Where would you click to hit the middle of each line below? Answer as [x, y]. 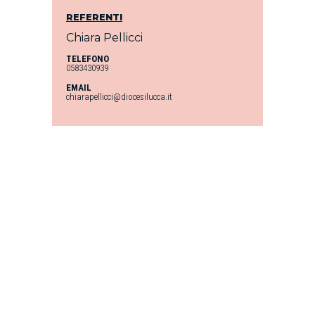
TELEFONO [88, 58]
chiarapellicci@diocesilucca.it [119, 96]
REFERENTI [94, 17]
